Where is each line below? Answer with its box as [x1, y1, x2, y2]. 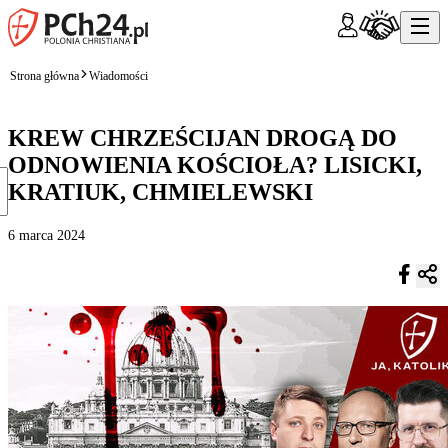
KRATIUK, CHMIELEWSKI [8, 178, 313, 205]
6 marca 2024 [8, 227, 85, 243]
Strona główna [10, 68, 79, 83]
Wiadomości [89, 68, 148, 83]
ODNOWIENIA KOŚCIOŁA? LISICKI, [8, 151, 422, 178]
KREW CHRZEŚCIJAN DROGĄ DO [8, 124, 397, 151]
